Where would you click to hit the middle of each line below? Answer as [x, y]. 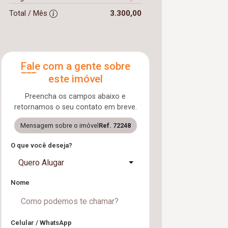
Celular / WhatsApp [41, 222]
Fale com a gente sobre [75, 66]
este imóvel [75, 79]
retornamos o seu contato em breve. [75, 107]
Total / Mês [29, 13]
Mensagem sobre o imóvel [59, 125]
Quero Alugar [41, 162]
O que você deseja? [41, 145]
